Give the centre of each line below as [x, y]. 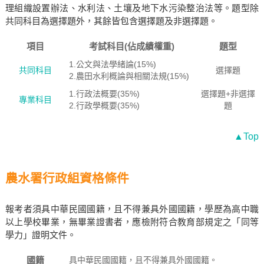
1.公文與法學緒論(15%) [112, 64]
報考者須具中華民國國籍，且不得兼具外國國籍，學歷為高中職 [132, 209]
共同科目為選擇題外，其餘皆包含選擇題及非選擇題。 [111, 21]
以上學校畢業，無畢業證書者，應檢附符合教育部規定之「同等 [132, 222]
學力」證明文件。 [40, 235]
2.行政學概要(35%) [104, 105]
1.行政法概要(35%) [104, 94]
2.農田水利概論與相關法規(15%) [129, 76]
